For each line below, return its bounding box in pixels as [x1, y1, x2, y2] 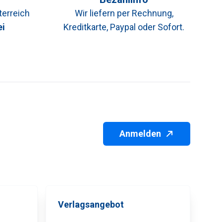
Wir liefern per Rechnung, [74, 7, 173, 18]
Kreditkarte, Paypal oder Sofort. [63, 21, 184, 32]
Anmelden [119, 128, 161, 139]
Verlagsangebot [58, 199, 124, 210]
